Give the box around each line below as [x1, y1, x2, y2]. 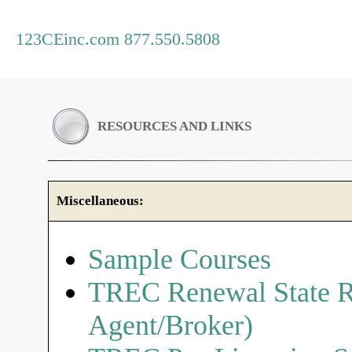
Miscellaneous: [57, 193, 144, 208]
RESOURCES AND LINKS [97, 119, 251, 134]
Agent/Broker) [88, 310, 253, 341]
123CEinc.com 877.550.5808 [16, 29, 220, 49]
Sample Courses [88, 244, 271, 275]
